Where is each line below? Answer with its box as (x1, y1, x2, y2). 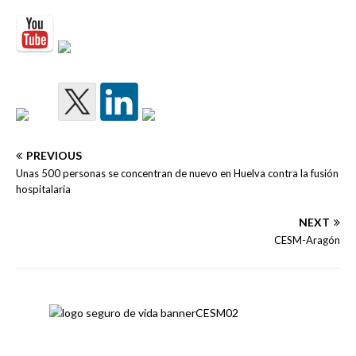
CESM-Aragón (274, 234, 340, 247)
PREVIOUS (26, 149, 82, 163)
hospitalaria (16, 183, 71, 196)
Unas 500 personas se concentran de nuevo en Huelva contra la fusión (16, 167, 339, 180)
